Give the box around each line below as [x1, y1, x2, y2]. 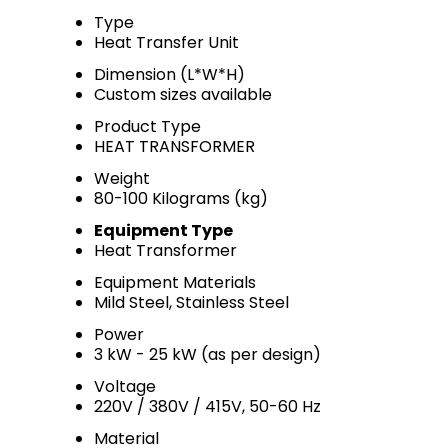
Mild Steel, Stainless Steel [94, 291, 289, 314]
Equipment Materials [94, 271, 256, 294]
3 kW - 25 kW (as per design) [94, 343, 321, 366]
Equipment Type [94, 219, 233, 242]
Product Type [94, 115, 201, 138]
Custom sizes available [94, 83, 272, 106]
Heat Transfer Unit [94, 31, 239, 54]
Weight [94, 167, 150, 190]
